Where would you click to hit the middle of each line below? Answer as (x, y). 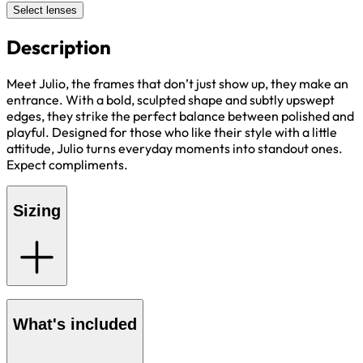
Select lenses (45, 11)
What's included (75, 325)
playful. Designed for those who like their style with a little (172, 132)
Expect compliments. (67, 165)
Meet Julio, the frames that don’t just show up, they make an (177, 84)
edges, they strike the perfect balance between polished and (180, 116)
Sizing (37, 210)
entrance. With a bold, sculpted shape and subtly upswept (171, 100)
